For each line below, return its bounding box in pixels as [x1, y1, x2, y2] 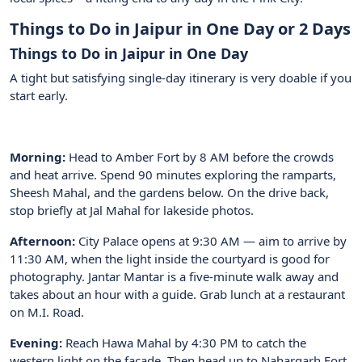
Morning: [10, 149, 65, 166]
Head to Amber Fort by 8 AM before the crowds [65, 149, 334, 166]
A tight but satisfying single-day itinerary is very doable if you [10, 69, 351, 86]
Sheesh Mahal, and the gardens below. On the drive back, [10, 184, 329, 201]
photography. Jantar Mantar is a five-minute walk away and [10, 268, 339, 285]
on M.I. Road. [10, 304, 84, 321]
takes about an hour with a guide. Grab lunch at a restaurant [10, 286, 345, 303]
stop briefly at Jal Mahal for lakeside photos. [10, 202, 254, 219]
